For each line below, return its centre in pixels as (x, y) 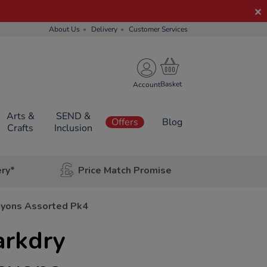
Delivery (104, 29)
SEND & (73, 116)
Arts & (20, 116)
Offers (125, 122)
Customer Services (158, 29)
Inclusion (73, 128)
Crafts (21, 128)
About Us (64, 29)
